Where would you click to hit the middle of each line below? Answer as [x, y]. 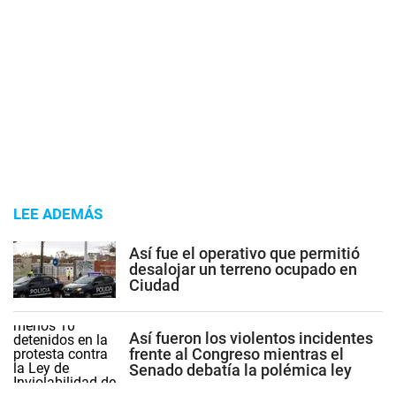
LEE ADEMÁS [58, 214]
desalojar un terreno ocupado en [243, 269]
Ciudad [154, 285]
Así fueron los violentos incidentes [251, 338]
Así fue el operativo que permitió [244, 253]
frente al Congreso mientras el [236, 354]
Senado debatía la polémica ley [240, 369]
